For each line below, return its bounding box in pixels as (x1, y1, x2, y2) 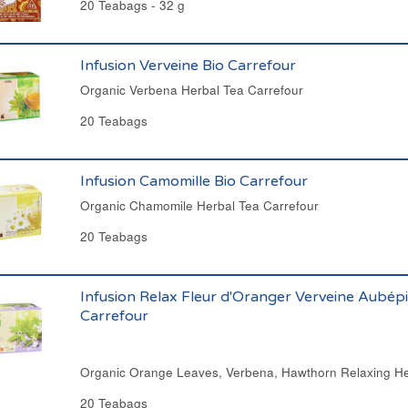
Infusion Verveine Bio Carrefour (79, 56, 296, 75)
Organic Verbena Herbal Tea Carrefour (79, 81, 303, 98)
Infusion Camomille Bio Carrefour (79, 172, 308, 190)
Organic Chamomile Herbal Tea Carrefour (79, 197, 319, 214)
